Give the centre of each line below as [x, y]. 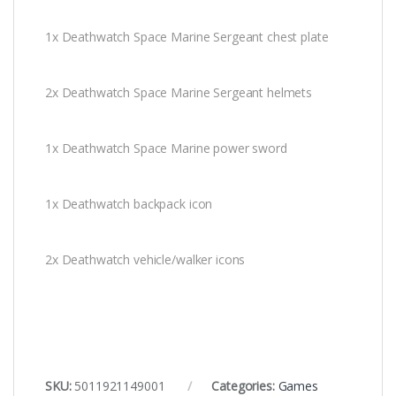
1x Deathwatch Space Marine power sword [166, 148]
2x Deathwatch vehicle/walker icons [145, 260]
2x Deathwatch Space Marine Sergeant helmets [179, 93]
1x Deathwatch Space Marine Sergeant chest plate [187, 37]
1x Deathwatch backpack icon [129, 204]
